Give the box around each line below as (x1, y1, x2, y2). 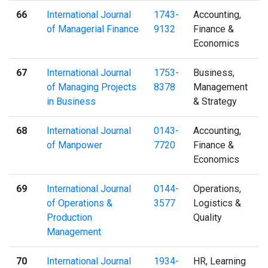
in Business (47, 95, 96, 107)
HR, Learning (193, 255, 246, 267)
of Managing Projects (47, 81, 136, 93)
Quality (193, 211, 222, 223)
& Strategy (193, 95, 237, 107)
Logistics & (193, 197, 241, 209)
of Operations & (47, 197, 112, 209)
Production (47, 211, 92, 223)
